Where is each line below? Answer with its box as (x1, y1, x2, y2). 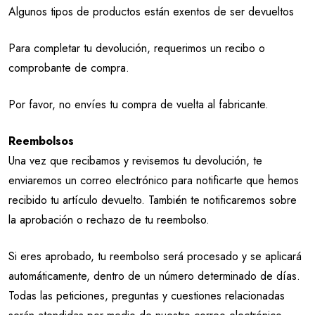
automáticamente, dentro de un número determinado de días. (8, 268, 300, 284)
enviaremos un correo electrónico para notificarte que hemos (8, 172, 299, 188)
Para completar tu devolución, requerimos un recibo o (8, 40, 265, 56)
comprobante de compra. (8, 60, 129, 76)
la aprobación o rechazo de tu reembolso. (8, 212, 210, 228)
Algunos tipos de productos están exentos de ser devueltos (8, 4, 294, 20)
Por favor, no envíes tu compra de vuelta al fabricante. (8, 96, 269, 112)
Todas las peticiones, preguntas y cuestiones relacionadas (8, 288, 285, 304)
